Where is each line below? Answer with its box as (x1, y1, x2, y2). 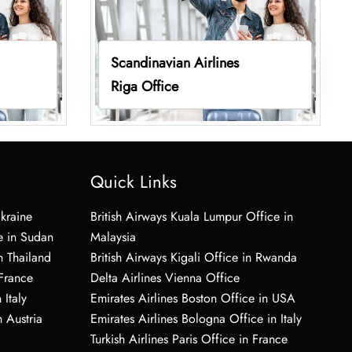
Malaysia (90, 227, 136, 246)
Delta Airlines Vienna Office (90, 268, 240, 287)
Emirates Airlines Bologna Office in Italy (90, 309, 302, 328)
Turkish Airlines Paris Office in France (90, 329, 288, 348)
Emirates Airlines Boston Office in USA (90, 288, 295, 307)
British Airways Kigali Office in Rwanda (90, 247, 297, 266)
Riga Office (111, 75, 179, 97)
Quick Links (90, 168, 177, 194)
